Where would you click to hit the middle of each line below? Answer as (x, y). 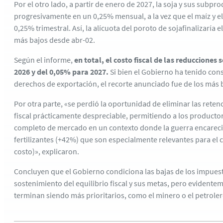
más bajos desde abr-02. (55, 40)
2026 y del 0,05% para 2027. (61, 72)
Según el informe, (43, 60)
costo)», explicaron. (47, 151)
